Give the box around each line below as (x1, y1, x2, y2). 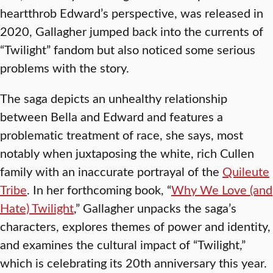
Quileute (222, 163, 269, 180)
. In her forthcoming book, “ (27, 181, 171, 198)
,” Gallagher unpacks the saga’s (74, 199, 236, 216)
